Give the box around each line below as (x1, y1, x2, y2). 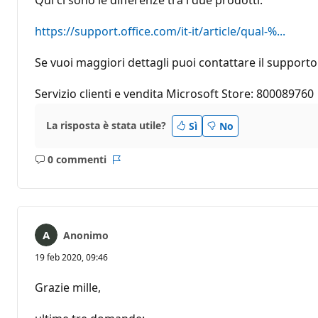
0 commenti (47, 153, 106, 167)
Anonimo (63, 228, 109, 242)
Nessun (70, 159, 106, 173)
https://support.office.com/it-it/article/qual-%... (35, 23, 285, 39)
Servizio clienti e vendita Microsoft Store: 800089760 (35, 85, 314, 102)
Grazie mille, (35, 279, 101, 295)
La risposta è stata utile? (46, 119, 166, 133)
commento (70, 174, 124, 188)
